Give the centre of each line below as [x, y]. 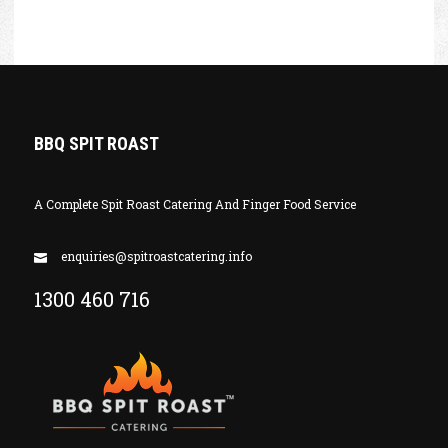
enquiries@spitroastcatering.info [156, 255]
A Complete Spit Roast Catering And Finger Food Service [195, 203]
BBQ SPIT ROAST [96, 143]
